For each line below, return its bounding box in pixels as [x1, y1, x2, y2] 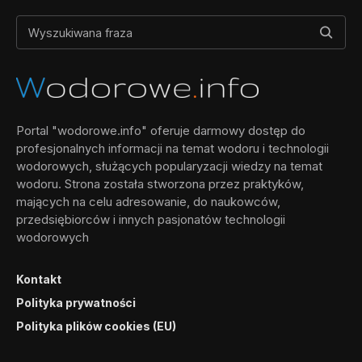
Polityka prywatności [16, 296, 136, 310]
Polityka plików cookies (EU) [16, 319, 176, 334]
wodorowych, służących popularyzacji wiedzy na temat [16, 158, 322, 175]
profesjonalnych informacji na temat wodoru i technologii [16, 141, 329, 157]
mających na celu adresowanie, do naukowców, [16, 194, 280, 210]
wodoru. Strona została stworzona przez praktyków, [16, 176, 304, 192]
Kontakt [16, 272, 61, 287]
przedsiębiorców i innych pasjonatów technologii [16, 212, 285, 228]
